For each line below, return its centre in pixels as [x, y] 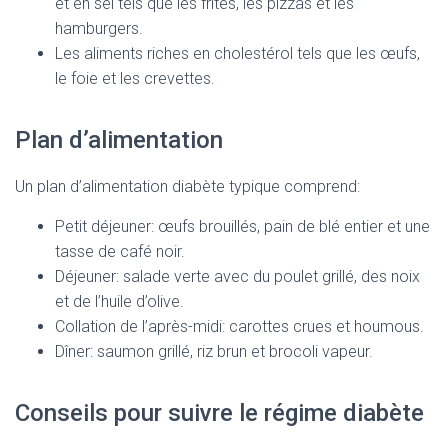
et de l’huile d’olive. [119, 301]
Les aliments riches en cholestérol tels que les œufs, [237, 53]
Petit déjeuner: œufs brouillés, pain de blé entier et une [242, 226]
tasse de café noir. [120, 251]
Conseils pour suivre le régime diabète [219, 413]
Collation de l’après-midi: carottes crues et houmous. [239, 326]
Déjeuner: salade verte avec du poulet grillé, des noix [237, 276]
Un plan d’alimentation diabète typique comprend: [187, 186]
